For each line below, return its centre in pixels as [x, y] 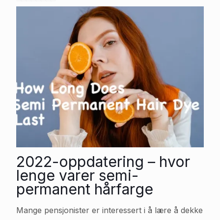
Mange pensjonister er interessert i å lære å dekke [110, 210]
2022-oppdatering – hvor [103, 161]
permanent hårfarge [85, 189]
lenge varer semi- [77, 175]
